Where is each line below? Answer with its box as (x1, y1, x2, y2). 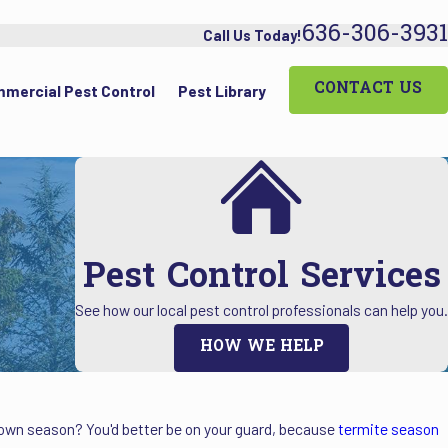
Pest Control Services (82, 253, 441, 305)
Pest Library (177, 80, 266, 100)
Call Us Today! (203, 25, 302, 44)
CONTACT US (314, 78, 423, 101)
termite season (338, 419, 440, 439)
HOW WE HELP (199, 335, 324, 359)
